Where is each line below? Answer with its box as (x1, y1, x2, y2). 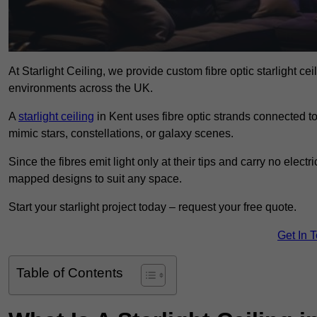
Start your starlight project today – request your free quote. (8, 201, 296, 214)
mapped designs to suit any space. (8, 173, 182, 185)
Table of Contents (16, 265, 123, 281)
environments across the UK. (8, 82, 153, 95)
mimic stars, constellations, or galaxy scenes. (8, 127, 234, 140)
